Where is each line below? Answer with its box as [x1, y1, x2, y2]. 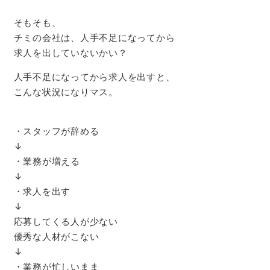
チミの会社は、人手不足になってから [13, 31, 175, 43]
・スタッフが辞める [13, 125, 99, 137]
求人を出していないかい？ [13, 46, 128, 58]
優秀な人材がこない [13, 230, 99, 242]
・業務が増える [13, 155, 80, 167]
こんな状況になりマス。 [13, 86, 118, 98]
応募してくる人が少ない [13, 215, 118, 227]
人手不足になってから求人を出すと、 [13, 71, 175, 83]
